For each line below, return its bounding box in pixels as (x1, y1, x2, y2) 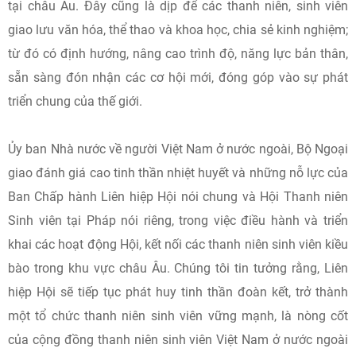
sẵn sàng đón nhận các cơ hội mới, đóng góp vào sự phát (8, 70, 348, 85)
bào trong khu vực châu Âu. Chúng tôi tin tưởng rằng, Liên (8, 261, 348, 276)
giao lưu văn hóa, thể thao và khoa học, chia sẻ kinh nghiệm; (8, 22, 348, 37)
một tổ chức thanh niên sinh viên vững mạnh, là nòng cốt (8, 308, 348, 323)
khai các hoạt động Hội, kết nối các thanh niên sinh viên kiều (8, 237, 348, 252)
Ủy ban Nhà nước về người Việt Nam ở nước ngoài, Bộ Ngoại (8, 141, 348, 157)
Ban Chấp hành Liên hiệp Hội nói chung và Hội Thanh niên (8, 189, 348, 204)
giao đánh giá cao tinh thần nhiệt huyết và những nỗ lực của (8, 165, 348, 180)
